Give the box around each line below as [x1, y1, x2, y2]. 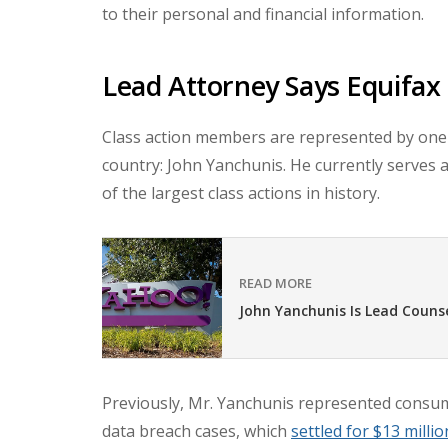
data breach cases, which [102, 420, 291, 443]
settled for [291, 420, 373, 443]
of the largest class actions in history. [102, 182, 380, 205]
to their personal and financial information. [102, 3, 424, 26]
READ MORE [239, 274, 312, 293]
